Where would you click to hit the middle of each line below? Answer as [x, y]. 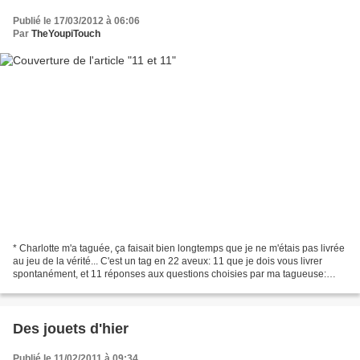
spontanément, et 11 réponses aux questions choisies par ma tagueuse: [170, 274]
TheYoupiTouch [66, 33]
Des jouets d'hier [71, 329]
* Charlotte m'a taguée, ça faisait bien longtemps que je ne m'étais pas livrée [179, 249]
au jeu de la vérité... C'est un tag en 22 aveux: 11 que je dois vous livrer [168, 262]
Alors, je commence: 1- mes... [77, 287]
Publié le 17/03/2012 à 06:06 [76, 20]
